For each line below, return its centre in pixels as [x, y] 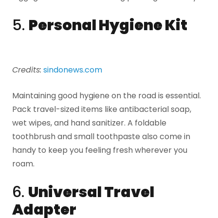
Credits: [27, 70]
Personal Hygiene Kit [108, 25]
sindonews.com [73, 70]
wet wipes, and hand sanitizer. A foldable [89, 123]
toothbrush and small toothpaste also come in [101, 137]
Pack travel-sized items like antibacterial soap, [102, 109]
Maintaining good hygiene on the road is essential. [107, 96]
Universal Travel [91, 192]
